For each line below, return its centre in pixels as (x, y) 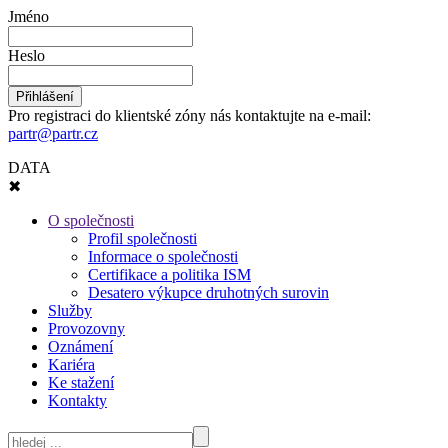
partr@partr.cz (53, 133)
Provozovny (86, 328)
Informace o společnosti (163, 256)
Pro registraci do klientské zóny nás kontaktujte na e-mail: (189, 115)
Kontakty (77, 400)
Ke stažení (81, 382)
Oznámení (80, 346)
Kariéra (71, 364)
